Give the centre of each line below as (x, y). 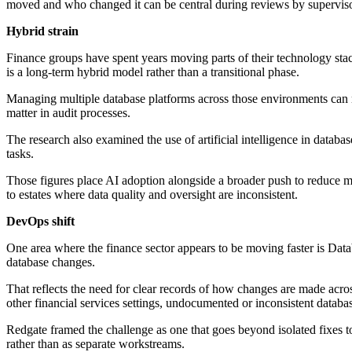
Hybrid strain (42, 31)
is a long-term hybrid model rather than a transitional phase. (153, 72)
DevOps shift (40, 222)
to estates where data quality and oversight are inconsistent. (152, 195)
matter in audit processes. (68, 113)
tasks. (20, 154)
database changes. (51, 262)
